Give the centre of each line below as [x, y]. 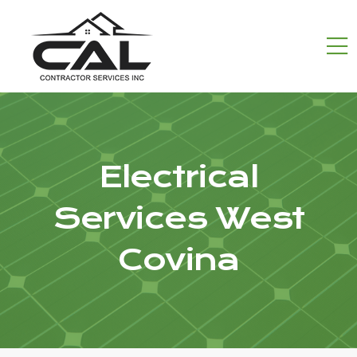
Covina [178, 260]
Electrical [178, 177]
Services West [178, 218]
